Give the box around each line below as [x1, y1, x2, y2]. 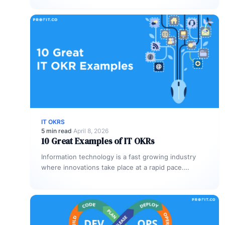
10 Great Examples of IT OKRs [41, 135, 155, 147]
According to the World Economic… [41, 174, 151, 182]
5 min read [41, 127, 72, 135]
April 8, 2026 [73, 127, 108, 135]
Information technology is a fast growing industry [41, 153, 196, 161]
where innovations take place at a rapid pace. [41, 163, 184, 171]
